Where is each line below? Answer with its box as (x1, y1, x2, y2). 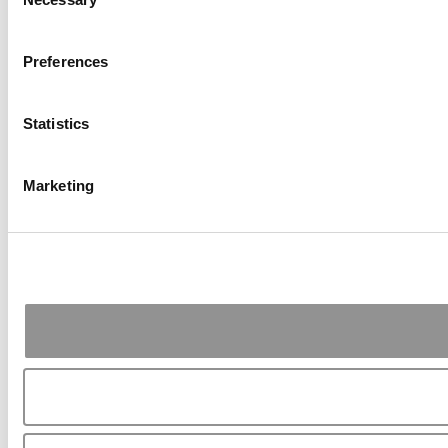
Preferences (23, 53, 109, 70)
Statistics (23, 115, 89, 132)
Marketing (23, 177, 94, 194)
